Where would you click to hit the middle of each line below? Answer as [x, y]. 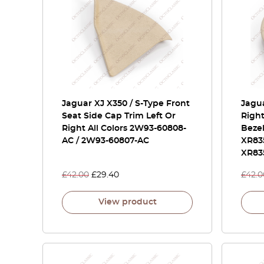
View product [127, 202]
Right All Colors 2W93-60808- [124, 128]
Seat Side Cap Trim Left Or [119, 116]
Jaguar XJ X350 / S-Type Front [126, 104]
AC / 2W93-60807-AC [105, 141]
